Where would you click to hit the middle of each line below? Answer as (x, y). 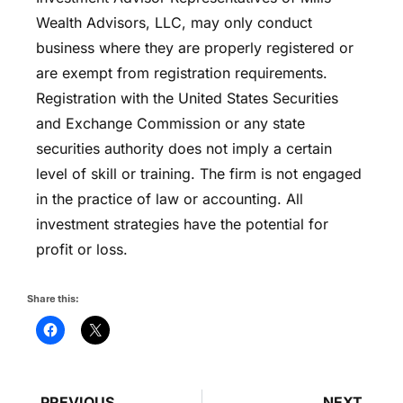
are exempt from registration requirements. (182, 73)
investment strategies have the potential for (182, 224)
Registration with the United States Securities (187, 99)
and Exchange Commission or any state (170, 124)
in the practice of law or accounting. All (170, 199)
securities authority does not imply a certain (184, 149)
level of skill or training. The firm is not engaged (199, 174)
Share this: (53, 298)
